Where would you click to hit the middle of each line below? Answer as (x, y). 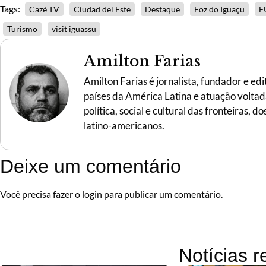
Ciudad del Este (102, 9)
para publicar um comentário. (162, 194)
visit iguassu (74, 28)
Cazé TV (44, 9)
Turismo (22, 28)
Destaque (162, 9)
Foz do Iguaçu (219, 9)
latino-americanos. (124, 125)
